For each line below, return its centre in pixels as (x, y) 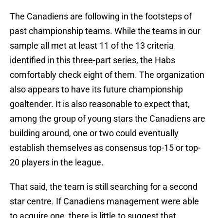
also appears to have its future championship (96, 90)
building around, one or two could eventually (94, 133)
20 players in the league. (57, 163)
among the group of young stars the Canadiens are (108, 119)
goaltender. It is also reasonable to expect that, (100, 104)
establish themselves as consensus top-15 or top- (105, 148)
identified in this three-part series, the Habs (92, 60)
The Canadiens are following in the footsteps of (101, 17)
